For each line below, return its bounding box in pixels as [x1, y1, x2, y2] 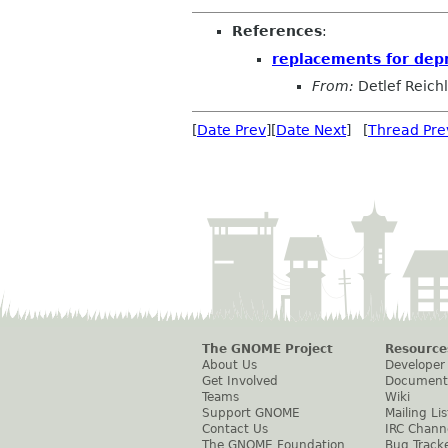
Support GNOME [202, 406, 300, 421]
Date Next [276, 122, 346, 139]
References [232, 23, 322, 40]
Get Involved [202, 374, 278, 389]
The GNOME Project [202, 342, 333, 357]
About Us [202, 358, 257, 373]
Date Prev [197, 122, 266, 139]
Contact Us [202, 422, 268, 437]
